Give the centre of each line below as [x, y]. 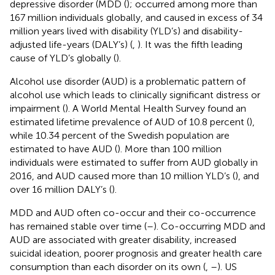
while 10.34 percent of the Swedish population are [120, 135]
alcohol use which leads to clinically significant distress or [135, 95]
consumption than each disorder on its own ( [108, 266]
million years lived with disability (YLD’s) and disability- [126, 31]
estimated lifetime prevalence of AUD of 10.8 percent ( [130, 122]
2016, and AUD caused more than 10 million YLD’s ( [122, 176]
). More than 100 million [169, 149]
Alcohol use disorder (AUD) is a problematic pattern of [128, 81]
